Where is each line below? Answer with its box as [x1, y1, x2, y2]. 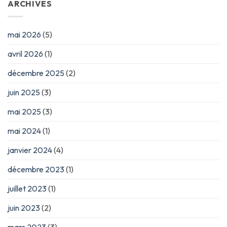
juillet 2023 [8, 183, 47, 194]
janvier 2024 [8, 144, 52, 155]
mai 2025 [8, 106, 41, 117]
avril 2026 [8, 48, 43, 59]
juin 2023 [8, 202, 40, 213]
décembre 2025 [8, 67, 64, 78]
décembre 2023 [8, 164, 64, 174]
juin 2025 [8, 87, 40, 97]
